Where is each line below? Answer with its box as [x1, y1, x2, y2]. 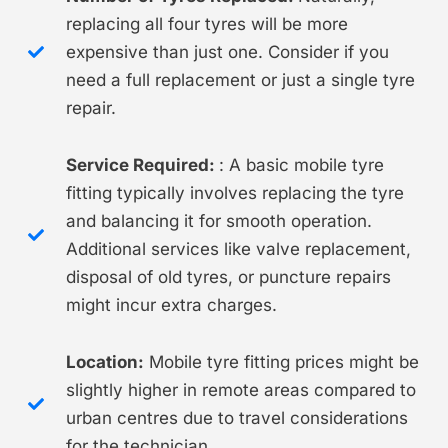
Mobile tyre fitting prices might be [143, 351, 419, 372]
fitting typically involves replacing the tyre [65, 182, 404, 203]
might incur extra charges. [65, 294, 277, 315]
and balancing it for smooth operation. [65, 210, 372, 231]
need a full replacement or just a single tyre [65, 69, 415, 90]
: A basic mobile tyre [218, 154, 384, 175]
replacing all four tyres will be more [65, 13, 348, 34]
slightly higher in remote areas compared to [65, 379, 416, 400]
